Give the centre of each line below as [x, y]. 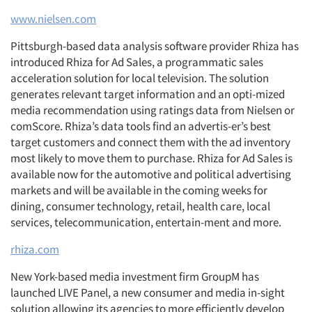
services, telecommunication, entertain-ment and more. [146, 222]
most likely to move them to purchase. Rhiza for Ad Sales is [151, 158]
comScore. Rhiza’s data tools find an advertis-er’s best [141, 126]
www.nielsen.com [53, 19]
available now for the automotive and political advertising [151, 174]
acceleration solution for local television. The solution [140, 78]
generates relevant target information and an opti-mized [148, 94]
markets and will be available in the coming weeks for [139, 190]
